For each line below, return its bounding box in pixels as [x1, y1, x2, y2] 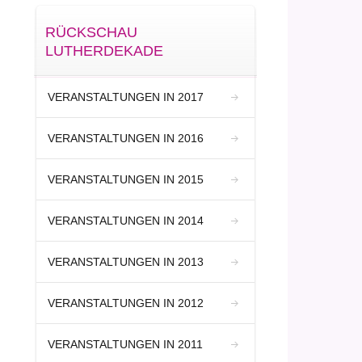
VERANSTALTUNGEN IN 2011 [48, 337, 204, 351]
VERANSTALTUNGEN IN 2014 [48, 213, 204, 227]
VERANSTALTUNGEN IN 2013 [48, 255, 204, 268]
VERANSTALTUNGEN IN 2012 [48, 296, 204, 309]
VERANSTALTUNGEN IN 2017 [48, 90, 204, 103]
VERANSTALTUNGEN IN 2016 [48, 131, 204, 145]
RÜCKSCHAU [44, 23, 137, 40]
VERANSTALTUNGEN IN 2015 [48, 172, 204, 186]
